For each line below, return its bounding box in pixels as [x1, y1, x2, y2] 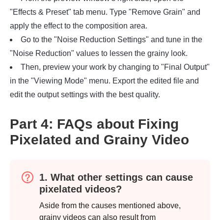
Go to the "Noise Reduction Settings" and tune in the [21, 35, 202, 44]
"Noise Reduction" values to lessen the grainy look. [10, 49, 188, 57]
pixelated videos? [39, 183, 122, 194]
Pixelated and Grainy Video [10, 132, 189, 147]
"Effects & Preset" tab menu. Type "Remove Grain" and [10, 7, 200, 16]
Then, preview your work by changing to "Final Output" [21, 62, 210, 71]
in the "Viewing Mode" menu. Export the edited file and [10, 76, 199, 85]
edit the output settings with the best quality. [10, 90, 160, 99]
